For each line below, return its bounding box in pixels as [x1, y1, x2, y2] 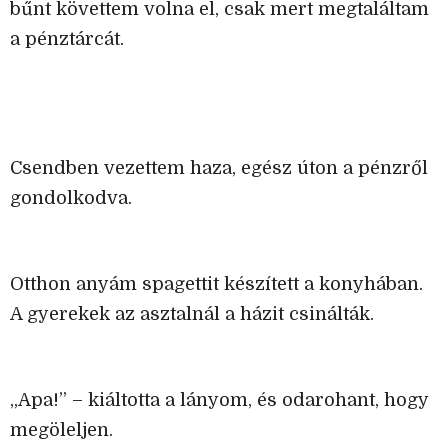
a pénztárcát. [10, 29, 124, 50]
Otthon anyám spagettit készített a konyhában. [10, 274, 423, 295]
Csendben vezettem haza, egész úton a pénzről [10, 158, 428, 179]
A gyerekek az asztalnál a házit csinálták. [10, 304, 374, 325]
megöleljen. [10, 420, 113, 441]
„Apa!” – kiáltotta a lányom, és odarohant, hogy [10, 390, 428, 411]
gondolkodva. [10, 188, 132, 209]
